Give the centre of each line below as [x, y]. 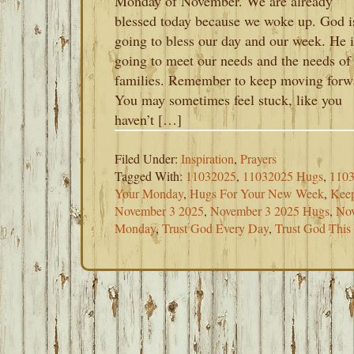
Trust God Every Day [215, 228]
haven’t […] [148, 119]
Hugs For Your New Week [257, 193]
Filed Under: [148, 158]
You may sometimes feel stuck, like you [228, 100]
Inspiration [207, 158]
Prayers [258, 158]
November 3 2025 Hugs [270, 211]
